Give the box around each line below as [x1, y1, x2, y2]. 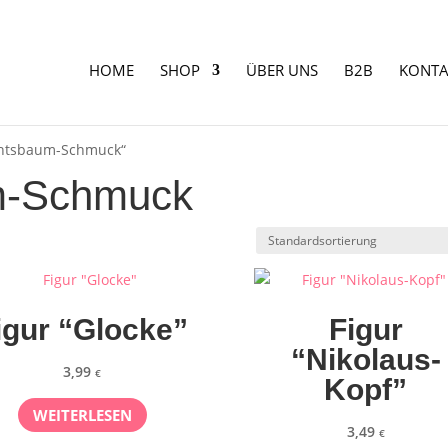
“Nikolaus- [290, 343, 441, 376]
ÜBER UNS [245, 60, 318, 80]
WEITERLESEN [32, 404, 132, 425]
